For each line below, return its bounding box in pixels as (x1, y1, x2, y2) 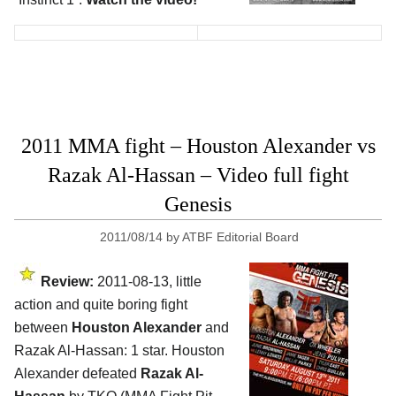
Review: (41, 274, 94, 290)
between (14, 320, 72, 336)
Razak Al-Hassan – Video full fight (47, 164, 349, 187)
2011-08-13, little (94, 274, 202, 290)
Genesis (164, 193, 232, 217)
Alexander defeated (14, 366, 141, 382)
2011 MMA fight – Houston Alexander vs (20, 134, 376, 158)
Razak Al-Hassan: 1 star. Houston (14, 343, 225, 359)
